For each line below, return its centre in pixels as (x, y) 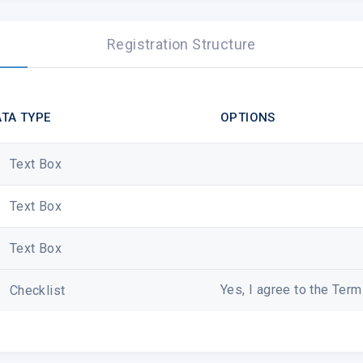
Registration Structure (181, 44)
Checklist (34, 290)
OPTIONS (248, 117)
